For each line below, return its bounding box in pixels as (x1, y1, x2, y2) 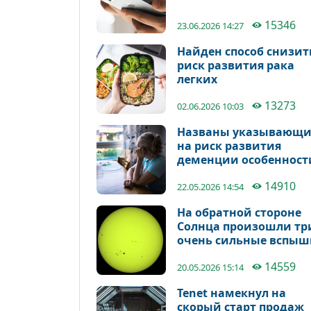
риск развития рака (177, 58, 294, 73)
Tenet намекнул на (177, 285, 286, 301)
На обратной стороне (177, 205, 301, 220)
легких (177, 72, 217, 87)
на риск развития (177, 138, 281, 153)
